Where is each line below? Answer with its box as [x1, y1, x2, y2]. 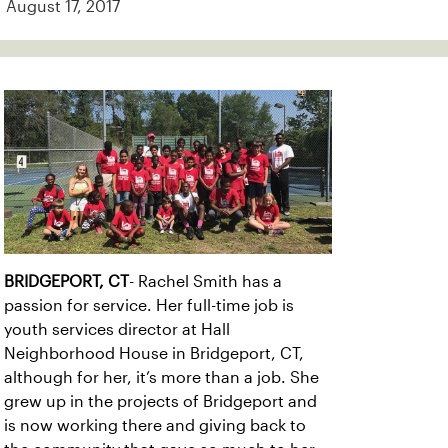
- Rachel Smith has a [129, 273, 282, 290]
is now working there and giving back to [4, 417, 306, 434]
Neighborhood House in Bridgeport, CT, [4, 345, 304, 362]
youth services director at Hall [4, 321, 230, 338]
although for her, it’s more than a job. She [4, 369, 319, 386]
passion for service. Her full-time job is [4, 297, 294, 314]
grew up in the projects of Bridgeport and [4, 393, 317, 410]
